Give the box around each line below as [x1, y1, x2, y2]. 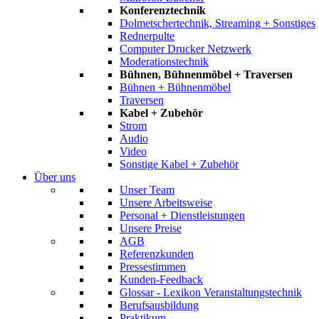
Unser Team [120, 184, 174, 196]
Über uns [34, 171, 75, 183]
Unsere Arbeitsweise [120, 197, 212, 209]
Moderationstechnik [120, 56, 209, 68]
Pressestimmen [120, 261, 186, 273]
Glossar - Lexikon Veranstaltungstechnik [120, 286, 302, 298]
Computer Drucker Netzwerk [120, 43, 251, 55]
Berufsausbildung [120, 299, 199, 311]
